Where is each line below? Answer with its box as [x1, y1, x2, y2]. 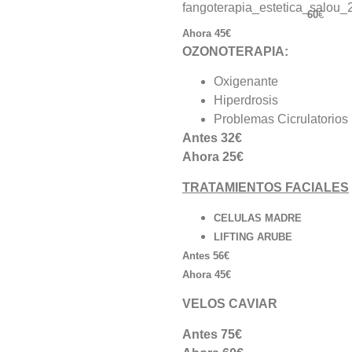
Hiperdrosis [214, 93, 278, 108]
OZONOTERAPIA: [182, 44, 288, 58]
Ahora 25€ [182, 150, 244, 164]
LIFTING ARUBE [214, 230, 292, 243]
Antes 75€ [182, 327, 242, 341]
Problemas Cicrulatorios [214, 112, 348, 126]
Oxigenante [214, 75, 278, 89]
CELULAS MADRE [214, 211, 302, 224]
